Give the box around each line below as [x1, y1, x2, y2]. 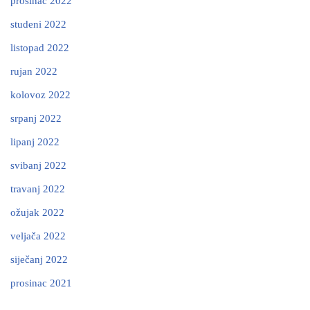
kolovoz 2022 [10, 89, 71, 100]
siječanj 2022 [10, 254, 68, 265]
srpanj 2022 [10, 113, 62, 124]
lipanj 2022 [10, 136, 60, 147]
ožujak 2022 [10, 207, 64, 218]
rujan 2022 [10, 66, 57, 77]
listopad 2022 [10, 42, 69, 53]
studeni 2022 [10, 19, 66, 30]
